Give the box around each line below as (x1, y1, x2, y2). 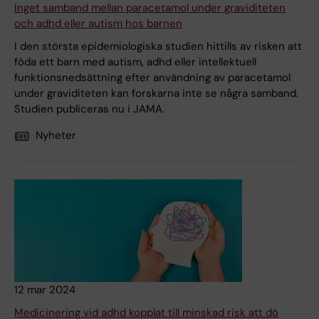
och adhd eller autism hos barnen (14, 16, 182, 31)
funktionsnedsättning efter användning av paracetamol (14, 70, 291, 85)
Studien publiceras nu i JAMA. (14, 102, 164, 117)
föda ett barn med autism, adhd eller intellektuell (14, 55, 256, 70)
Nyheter (36, 128, 76, 143)
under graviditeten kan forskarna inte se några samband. (14, 86, 298, 101)
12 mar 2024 (14, 283, 75, 298)
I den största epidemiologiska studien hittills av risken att (14, 39, 302, 54)
